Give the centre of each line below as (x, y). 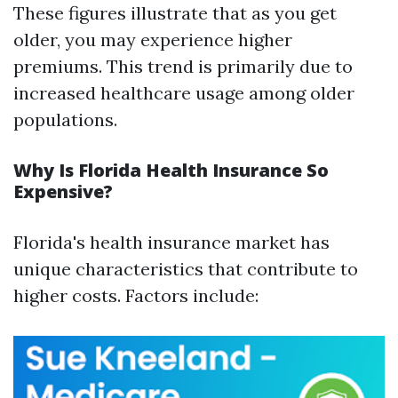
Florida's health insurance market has (171, 242)
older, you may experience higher (153, 40)
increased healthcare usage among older (184, 93)
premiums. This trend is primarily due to (183, 66)
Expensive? (63, 191)
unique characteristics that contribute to (186, 269)
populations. (65, 119)
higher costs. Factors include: (136, 295)
